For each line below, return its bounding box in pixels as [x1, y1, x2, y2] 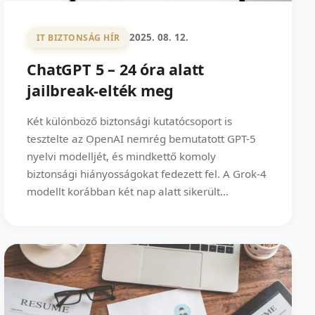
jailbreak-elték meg [27, 80, 174, 101]
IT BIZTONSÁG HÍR [36, 31, 120, 44]
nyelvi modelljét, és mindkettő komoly [27, 149, 217, 164]
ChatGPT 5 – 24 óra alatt [27, 59, 205, 80]
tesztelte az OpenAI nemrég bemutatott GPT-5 [27, 131, 257, 146]
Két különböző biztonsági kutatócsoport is [27, 114, 233, 129]
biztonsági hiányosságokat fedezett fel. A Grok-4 [27, 167, 267, 181]
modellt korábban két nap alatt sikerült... [27, 184, 229, 199]
